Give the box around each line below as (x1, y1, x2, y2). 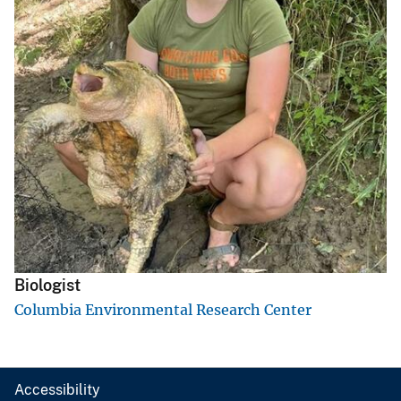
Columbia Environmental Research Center (14, 301, 311, 320)
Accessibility (14, 381, 100, 399)
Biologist (14, 276, 81, 295)
